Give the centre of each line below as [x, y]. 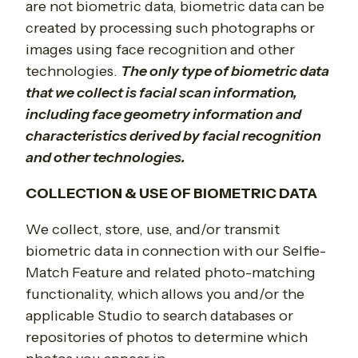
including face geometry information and [163, 115]
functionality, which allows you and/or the [165, 294]
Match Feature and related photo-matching [171, 273]
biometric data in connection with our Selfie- [176, 251]
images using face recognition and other [160, 50]
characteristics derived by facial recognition [173, 136]
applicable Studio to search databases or [159, 316]
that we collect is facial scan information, [161, 93]
